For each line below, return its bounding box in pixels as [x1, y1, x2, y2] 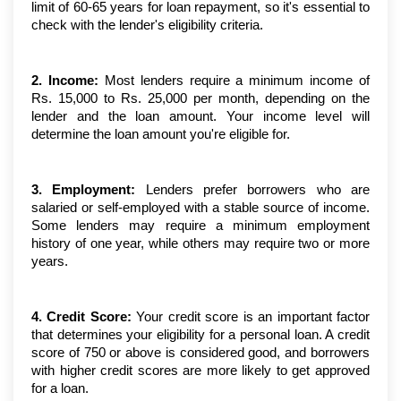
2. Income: [31, 73, 98, 89]
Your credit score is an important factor [131, 310, 371, 325]
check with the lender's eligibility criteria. [31, 18, 263, 33]
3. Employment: [31, 183, 136, 198]
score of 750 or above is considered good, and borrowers [31, 346, 370, 361]
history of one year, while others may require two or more [31, 236, 370, 252]
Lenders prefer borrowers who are [135, 183, 371, 198]
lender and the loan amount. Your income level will [31, 109, 370, 124]
